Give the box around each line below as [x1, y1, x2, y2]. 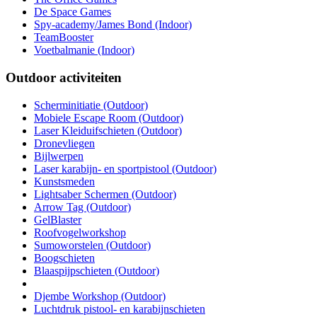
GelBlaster [34, 213, 81, 226]
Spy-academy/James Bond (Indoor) [34, 18, 192, 31]
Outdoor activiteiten [6, 70, 122, 86]
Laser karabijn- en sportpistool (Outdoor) [34, 162, 217, 175]
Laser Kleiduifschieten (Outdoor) [34, 124, 182, 137]
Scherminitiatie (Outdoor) [34, 98, 148, 111]
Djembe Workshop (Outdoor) [34, 289, 166, 302]
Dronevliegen [34, 137, 95, 149]
